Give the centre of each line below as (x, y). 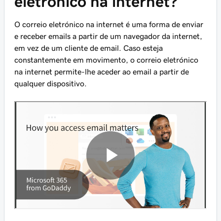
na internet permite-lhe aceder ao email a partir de (102, 72)
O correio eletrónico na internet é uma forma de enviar (109, 24)
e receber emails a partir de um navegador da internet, (108, 36)
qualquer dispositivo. (51, 83)
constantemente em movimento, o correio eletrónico (106, 60)
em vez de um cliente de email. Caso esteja (89, 48)
